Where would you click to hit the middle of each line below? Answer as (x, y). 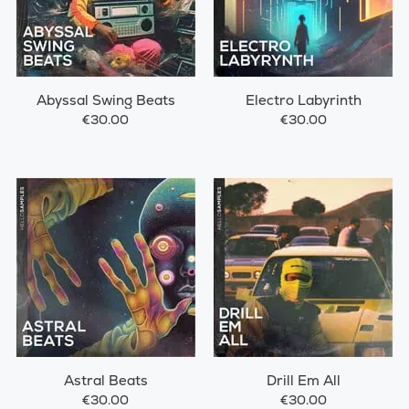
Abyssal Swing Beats (105, 100)
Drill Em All (303, 381)
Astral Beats (105, 381)
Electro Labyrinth (303, 100)
